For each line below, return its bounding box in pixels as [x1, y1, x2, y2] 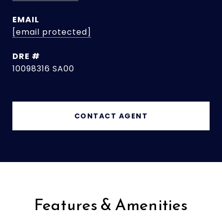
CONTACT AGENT [74, 111, 148, 121]
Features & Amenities [34, 193, 188, 217]
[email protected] [12, 26, 91, 38]
